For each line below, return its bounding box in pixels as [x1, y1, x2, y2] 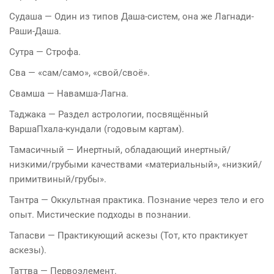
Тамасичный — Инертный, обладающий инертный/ [9, 144, 231, 155]
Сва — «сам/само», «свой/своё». [9, 67, 150, 78]
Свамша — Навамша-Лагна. [9, 87, 128, 99]
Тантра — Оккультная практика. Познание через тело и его [9, 194, 264, 206]
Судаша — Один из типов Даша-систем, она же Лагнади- [9, 10, 254, 22]
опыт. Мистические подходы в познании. [9, 209, 191, 220]
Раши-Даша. [9, 25, 61, 37]
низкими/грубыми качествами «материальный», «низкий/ [9, 158, 262, 170]
